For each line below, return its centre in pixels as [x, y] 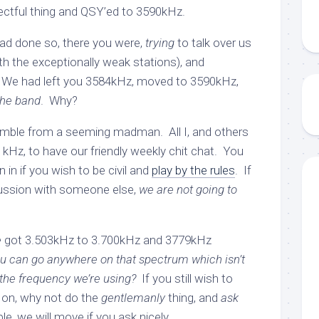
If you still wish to [184, 278]
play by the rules [193, 170]
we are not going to [188, 189]
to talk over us [213, 43]
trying [160, 43]
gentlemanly [133, 298]
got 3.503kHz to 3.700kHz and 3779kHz [106, 240]
